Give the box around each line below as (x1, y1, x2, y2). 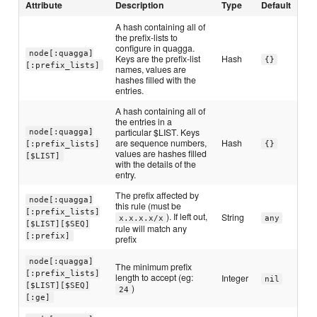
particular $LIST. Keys (115, 126, 200, 139)
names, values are (115, 63, 187, 76)
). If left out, (166, 210, 207, 223)
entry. (115, 168, 137, 181)
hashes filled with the (115, 74, 197, 86)
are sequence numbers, (115, 137, 207, 149)
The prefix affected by (115, 189, 200, 202)
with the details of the (115, 158, 197, 171)
